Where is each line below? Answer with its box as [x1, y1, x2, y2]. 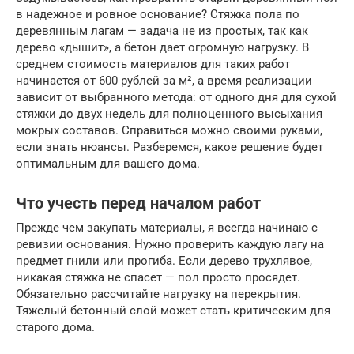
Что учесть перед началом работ [16, 194, 261, 213]
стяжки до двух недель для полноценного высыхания [16, 107, 322, 121]
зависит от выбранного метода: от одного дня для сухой [16, 90, 337, 104]
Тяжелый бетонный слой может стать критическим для [16, 303, 330, 318]
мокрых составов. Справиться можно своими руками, [16, 123, 322, 137]
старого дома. [16, 320, 95, 334]
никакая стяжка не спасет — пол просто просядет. [16, 270, 300, 284]
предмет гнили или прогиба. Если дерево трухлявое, [16, 254, 312, 268]
